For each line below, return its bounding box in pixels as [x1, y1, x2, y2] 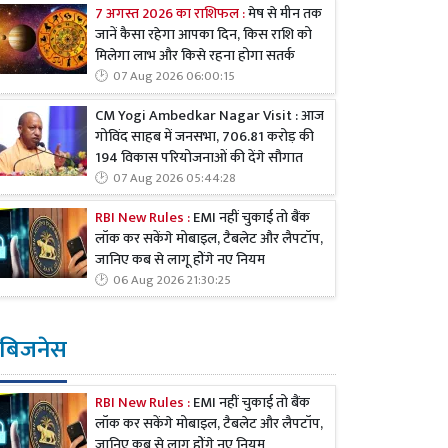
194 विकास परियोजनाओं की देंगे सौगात [95, 145, 303, 170]
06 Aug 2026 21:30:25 [113, 269, 231, 291]
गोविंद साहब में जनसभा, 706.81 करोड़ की [95, 124, 314, 149]
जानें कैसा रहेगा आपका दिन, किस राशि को [95, 23, 312, 48]
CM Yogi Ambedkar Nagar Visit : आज [95, 103, 324, 128]
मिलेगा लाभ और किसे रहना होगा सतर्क [95, 44, 298, 69]
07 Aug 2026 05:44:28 [113, 167, 236, 189]
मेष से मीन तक [248, 2, 322, 27]
